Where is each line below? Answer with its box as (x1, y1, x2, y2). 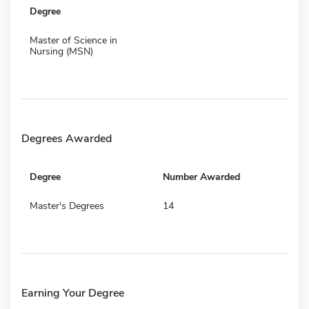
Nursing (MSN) (30, 44, 93, 58)
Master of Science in (30, 33, 117, 47)
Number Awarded (163, 170, 240, 183)
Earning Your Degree (21, 285, 124, 301)
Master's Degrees (30, 199, 104, 212)
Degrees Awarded (21, 130, 112, 146)
